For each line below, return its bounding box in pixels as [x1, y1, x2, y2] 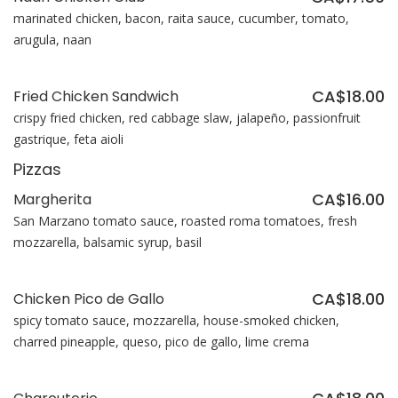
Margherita [13, 189, 92, 211]
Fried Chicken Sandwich [13, 86, 179, 107]
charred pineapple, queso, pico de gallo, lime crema [13, 333, 309, 351]
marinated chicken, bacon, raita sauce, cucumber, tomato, [13, 10, 349, 28]
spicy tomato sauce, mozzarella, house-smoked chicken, [13, 312, 339, 330]
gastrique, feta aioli [13, 131, 123, 148]
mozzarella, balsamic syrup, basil [13, 234, 202, 251]
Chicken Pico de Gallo [13, 289, 164, 310]
